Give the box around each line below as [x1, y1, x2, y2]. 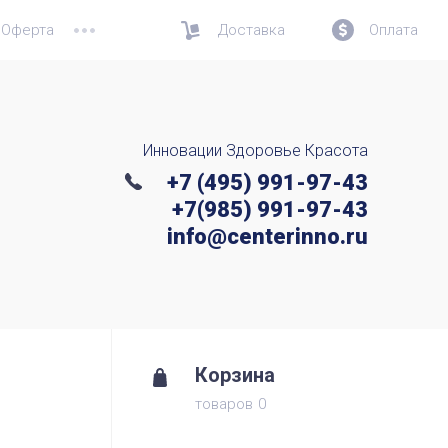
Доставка [218, 21, 285, 39]
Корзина [195, 363, 275, 387]
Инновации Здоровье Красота [143, 141, 368, 160]
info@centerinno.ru [162, 224, 368, 249]
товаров [195, 395, 253, 413]
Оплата [369, 21, 418, 39]
